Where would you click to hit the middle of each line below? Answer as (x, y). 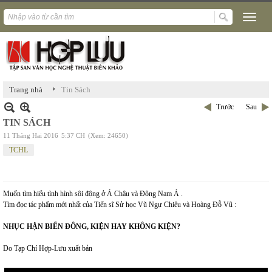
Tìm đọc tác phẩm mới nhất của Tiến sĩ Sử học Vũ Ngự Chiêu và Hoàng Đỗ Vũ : (120, 205)
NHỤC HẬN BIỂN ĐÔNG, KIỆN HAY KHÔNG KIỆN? (92, 226)
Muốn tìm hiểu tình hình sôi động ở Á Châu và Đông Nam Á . (93, 194)
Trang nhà (26, 90)
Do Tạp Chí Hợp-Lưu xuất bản (48, 248)
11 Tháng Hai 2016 (31, 135)
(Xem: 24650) (108, 135)
